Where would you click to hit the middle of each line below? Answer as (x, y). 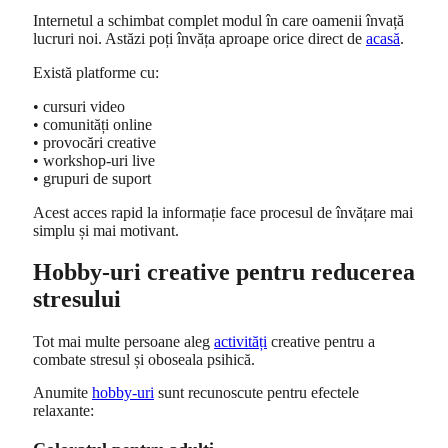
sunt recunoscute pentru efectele (256, 393)
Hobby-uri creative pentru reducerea (224, 272)
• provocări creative (94, 142)
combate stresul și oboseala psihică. (144, 359)
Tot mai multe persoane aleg (123, 341)
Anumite (62, 393)
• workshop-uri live (94, 160)
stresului (77, 299)
